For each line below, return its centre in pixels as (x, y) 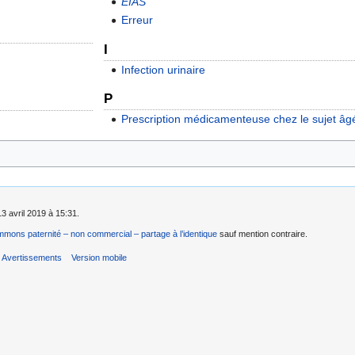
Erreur (137, 20)
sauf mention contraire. (262, 233)
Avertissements (32, 257)
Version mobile (99, 257)
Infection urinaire (164, 69)
